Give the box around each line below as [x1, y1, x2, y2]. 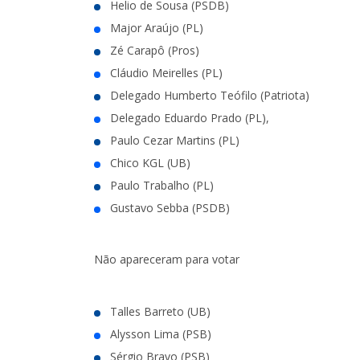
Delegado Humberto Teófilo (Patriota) [110, 87, 309, 103]
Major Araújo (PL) [110, 19, 203, 35]
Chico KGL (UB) [110, 154, 190, 170]
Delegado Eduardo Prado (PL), [110, 109, 269, 125]
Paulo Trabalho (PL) [110, 177, 214, 193]
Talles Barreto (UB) [110, 303, 211, 319]
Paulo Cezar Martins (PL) [110, 132, 239, 148]
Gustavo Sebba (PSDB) [110, 199, 230, 215]
